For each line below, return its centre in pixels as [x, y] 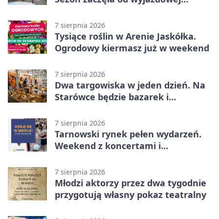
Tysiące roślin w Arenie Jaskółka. [125, 36]
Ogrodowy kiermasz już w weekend [132, 48]
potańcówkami [87, 157]
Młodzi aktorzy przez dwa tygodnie [131, 183]
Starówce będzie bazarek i [112, 97]
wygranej [75, 11]
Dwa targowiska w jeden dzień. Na [130, 85]
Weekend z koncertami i [108, 145]
